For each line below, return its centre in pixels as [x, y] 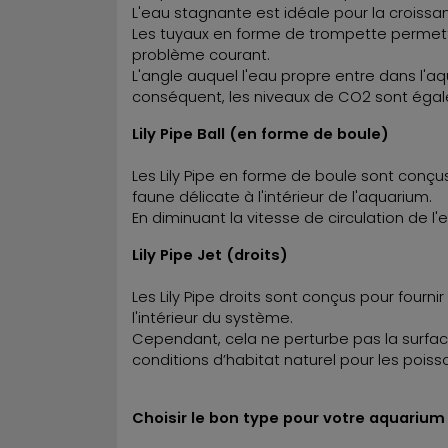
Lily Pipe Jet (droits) [210, 254]
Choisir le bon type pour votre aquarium [288, 417]
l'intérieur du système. [212, 317]
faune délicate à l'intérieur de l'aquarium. [282, 196]
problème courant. [201, 54]
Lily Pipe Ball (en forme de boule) [260, 133]
